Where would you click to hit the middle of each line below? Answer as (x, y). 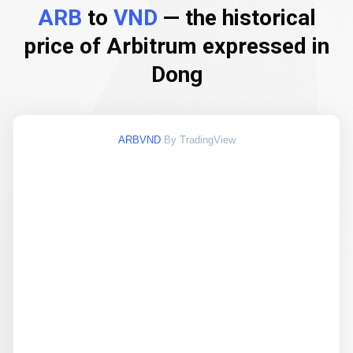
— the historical (236, 18)
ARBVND (139, 140)
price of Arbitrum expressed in (176, 46)
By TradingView (199, 140)
